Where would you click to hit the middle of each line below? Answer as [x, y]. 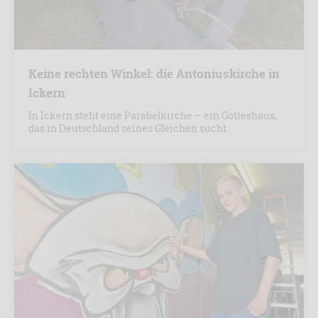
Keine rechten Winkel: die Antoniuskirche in [154, 74]
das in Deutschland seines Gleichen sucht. [128, 128]
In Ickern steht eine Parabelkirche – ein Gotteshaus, [153, 116]
